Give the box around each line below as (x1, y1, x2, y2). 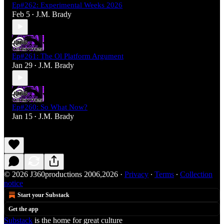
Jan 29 (12, 60, 32, 69)
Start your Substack (17, 191, 69, 198)
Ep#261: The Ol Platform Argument (12, 51, 123, 60)
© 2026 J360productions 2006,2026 (4, 169, 118, 178)
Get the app (8, 205, 38, 212)
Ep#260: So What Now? (12, 102, 87, 111)
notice (4, 178, 23, 187)
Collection (180, 169, 212, 178)
